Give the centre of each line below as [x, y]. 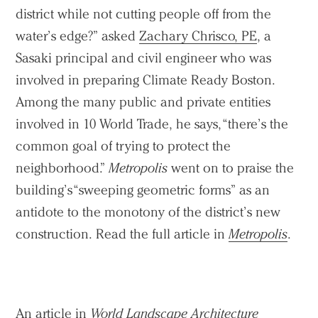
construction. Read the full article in [122, 234]
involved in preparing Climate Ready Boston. [146, 79]
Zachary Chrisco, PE [198, 35]
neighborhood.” [62, 168]
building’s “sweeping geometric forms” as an [143, 190]
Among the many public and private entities [143, 102]
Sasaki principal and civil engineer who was [144, 57]
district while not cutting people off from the [144, 13]
